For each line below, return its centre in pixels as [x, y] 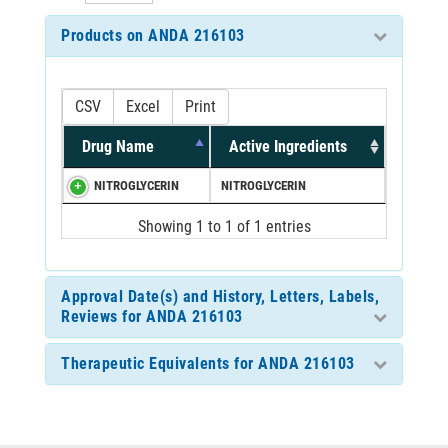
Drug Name [118, 146]
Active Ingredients [288, 146]
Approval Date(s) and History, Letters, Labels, [220, 296]
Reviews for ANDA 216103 [152, 316]
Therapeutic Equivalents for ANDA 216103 [208, 363]
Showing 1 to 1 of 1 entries [224, 226]
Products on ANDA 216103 [153, 35]
